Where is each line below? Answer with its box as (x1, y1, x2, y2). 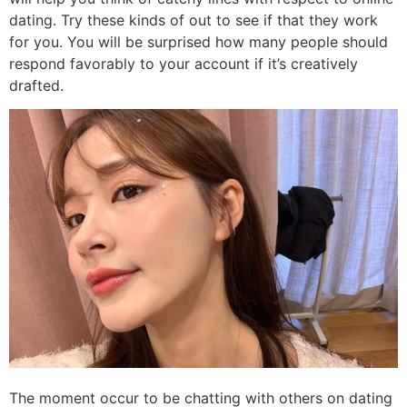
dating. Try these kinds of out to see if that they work (9, 10, 378, 29)
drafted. (9, 75, 64, 94)
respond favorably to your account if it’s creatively (9, 54, 358, 73)
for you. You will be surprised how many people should (9, 32, 388, 51)
